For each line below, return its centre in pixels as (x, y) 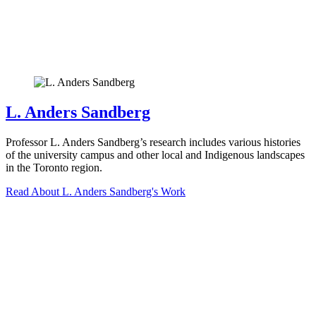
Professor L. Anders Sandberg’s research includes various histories (153, 142)
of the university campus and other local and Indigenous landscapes (155, 155)
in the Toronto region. (54, 168)
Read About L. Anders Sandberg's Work (96, 192)
